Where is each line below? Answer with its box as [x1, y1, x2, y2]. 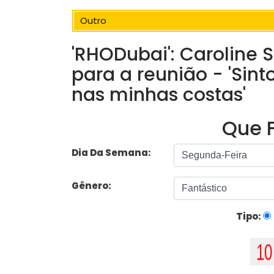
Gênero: [72, 179, 113, 193]
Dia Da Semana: [72, 146, 151, 160]
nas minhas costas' [72, 82, 246, 108]
